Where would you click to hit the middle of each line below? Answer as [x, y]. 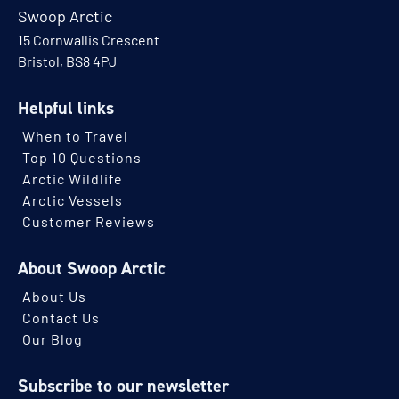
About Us [54, 299]
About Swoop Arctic [92, 269]
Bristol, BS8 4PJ [67, 64]
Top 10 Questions [82, 160]
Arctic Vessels [73, 203]
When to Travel [75, 138]
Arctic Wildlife [73, 181]
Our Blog [53, 342]
